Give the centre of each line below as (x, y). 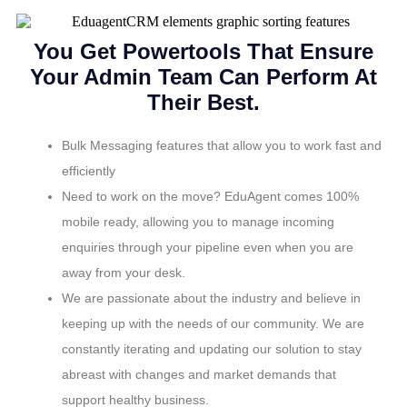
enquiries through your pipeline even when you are (208, 247)
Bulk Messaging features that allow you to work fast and (222, 145)
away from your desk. (124, 272)
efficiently (89, 170)
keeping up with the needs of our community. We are (213, 323)
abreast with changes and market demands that (199, 374)
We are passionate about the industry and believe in (211, 298)
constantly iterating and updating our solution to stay (212, 348)
